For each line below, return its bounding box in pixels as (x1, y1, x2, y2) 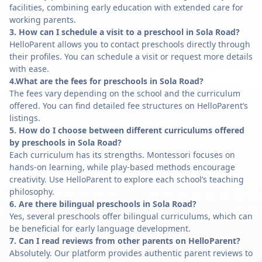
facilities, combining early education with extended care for (9, 2, 243, 13)
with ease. (9, 63, 49, 74)
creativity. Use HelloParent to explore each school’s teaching (9, 174, 244, 185)
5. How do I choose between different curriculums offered (9, 125, 244, 136)
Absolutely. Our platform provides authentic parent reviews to (9, 247, 253, 258)
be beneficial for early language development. (9, 223, 191, 234)
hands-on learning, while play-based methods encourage (9, 161, 235, 173)
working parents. (9, 14, 76, 25)
